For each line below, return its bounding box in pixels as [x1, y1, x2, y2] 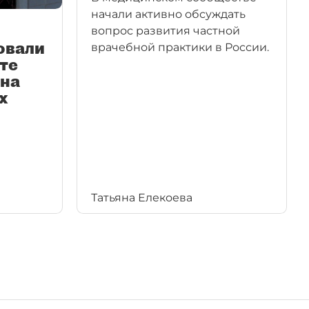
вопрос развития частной [91, 24, 240, 37]
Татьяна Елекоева [91, 191, 192, 204]
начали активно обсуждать [91, 8, 246, 21]
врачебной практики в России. [91, 41, 269, 54]
